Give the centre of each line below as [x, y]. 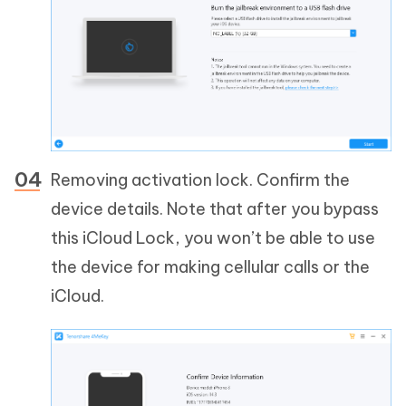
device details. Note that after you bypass [215, 209]
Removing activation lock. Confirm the [200, 180]
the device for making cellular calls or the [210, 267]
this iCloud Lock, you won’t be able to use [213, 238]
